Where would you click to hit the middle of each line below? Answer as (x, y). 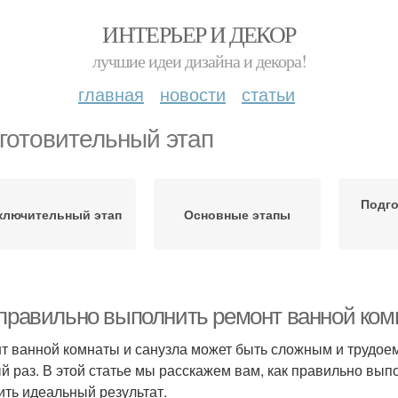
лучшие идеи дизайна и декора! (199, 61)
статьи (268, 94)
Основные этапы (237, 214)
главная (111, 94)
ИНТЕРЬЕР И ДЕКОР (199, 34)
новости (193, 94)
